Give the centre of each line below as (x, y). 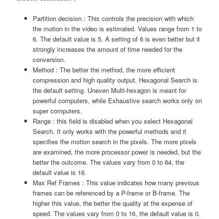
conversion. (49, 60)
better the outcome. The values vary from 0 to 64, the (108, 162)
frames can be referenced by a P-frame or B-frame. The (111, 193)
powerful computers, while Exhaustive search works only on (117, 101)
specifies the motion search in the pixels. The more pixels (114, 142)
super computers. (57, 111)
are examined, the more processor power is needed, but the (117, 152)
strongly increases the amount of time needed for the (107, 49)
